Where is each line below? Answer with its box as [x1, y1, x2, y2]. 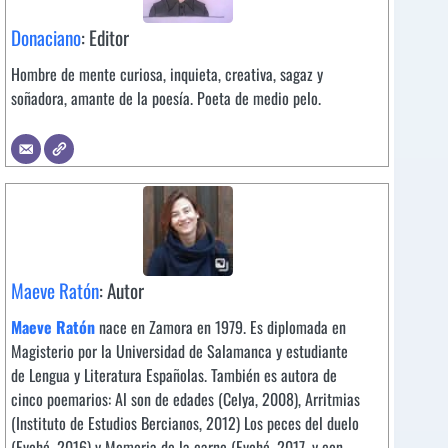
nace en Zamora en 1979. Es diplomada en [99, 314, 346, 339]
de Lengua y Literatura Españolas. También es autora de [11, 362, 337, 387]
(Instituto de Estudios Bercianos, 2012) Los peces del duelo [11, 410, 359, 435]
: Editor [81, 22, 129, 52]
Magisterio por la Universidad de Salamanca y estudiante [11, 338, 348, 363]
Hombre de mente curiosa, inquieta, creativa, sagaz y [11, 61, 323, 86]
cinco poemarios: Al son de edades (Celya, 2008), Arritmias [11, 386, 360, 411]
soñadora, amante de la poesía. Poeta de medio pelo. [11, 85, 321, 110]
